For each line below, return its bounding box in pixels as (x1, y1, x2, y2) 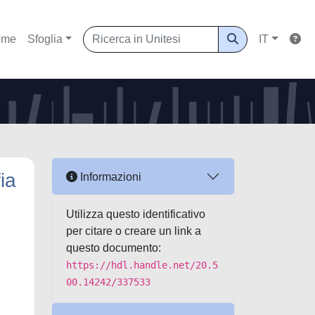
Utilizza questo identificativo (66, 208, 205, 220)
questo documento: (66, 242, 161, 254)
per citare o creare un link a (66, 225, 201, 237)
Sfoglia (27, 33, 63, 45)
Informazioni (77, 170, 141, 183)
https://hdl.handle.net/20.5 (66, 259, 218, 271)
